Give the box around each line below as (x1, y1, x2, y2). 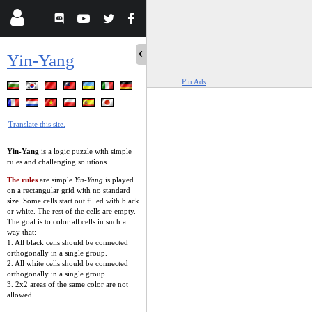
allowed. (7, 290, 34, 299)
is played (103, 175, 134, 184)
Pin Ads (182, 77, 206, 86)
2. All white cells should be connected (7, 258, 128, 267)
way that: (7, 227, 36, 236)
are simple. (38, 175, 75, 184)
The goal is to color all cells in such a (7, 217, 126, 226)
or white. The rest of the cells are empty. (7, 206, 136, 215)
